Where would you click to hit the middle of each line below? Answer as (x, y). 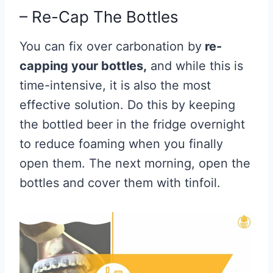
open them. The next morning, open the (135, 164)
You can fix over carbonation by (111, 47)
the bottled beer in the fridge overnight (132, 125)
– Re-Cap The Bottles (101, 17)
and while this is (195, 66)
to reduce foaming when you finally (121, 144)
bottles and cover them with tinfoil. (122, 183)
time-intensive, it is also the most (115, 86)
